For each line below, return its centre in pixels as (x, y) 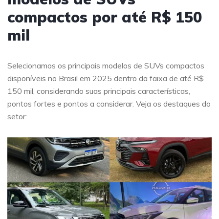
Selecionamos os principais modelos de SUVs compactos (106, 66)
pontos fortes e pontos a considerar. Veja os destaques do (109, 104)
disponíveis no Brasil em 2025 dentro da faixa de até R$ (106, 78)
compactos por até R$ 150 (105, 17)
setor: (17, 116)
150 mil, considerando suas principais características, (99, 91)
